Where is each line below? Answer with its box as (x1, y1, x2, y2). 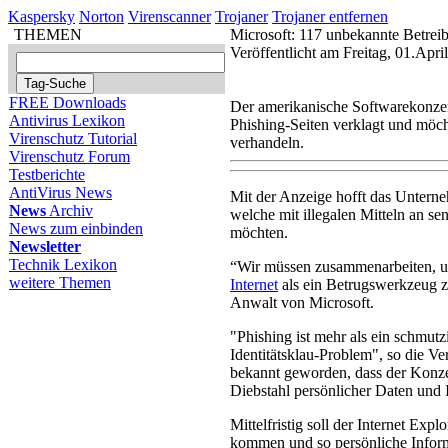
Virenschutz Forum (9, 148, 130, 165)
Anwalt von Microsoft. (230, 294, 374, 311)
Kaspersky (8, 8, 75, 25)
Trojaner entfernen (272, 8, 388, 25)
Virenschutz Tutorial (9, 130, 137, 147)
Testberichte (9, 166, 85, 183)
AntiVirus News (9, 184, 112, 201)
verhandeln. (230, 134, 304, 151)
